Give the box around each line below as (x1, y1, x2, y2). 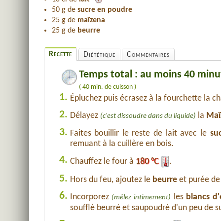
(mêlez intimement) (111, 194, 171, 201)
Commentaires (126, 51, 170, 59)
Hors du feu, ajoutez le (70, 175, 152, 184)
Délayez (70, 111, 100, 120)
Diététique (83, 51, 115, 59)
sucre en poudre (77, 6, 132, 14)
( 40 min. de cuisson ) (78, 83, 136, 91)
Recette (48, 50, 72, 58)
